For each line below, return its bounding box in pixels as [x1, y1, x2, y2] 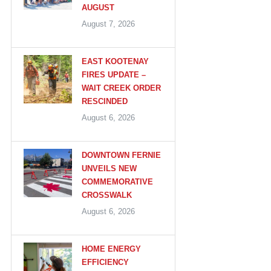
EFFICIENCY [82, 257, 129, 267]
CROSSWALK [82, 190, 132, 200]
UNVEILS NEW [82, 163, 137, 173]
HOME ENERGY [82, 244, 141, 253]
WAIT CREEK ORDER [82, 83, 161, 93]
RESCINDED [82, 96, 128, 106]
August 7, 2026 [82, 19, 135, 28]
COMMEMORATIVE [82, 177, 153, 186]
